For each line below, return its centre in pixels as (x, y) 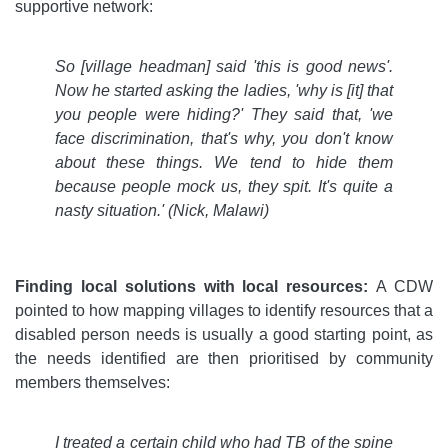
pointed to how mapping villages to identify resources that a (224, 310)
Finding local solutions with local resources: (196, 286)
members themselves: (92, 382)
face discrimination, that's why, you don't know (224, 138)
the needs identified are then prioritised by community (224, 358)
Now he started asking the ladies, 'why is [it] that (224, 90)
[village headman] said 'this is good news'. (237, 66)
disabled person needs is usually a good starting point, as (224, 334)
